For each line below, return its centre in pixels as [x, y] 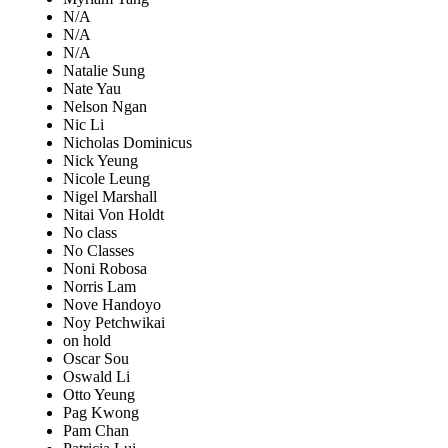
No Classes [98, 251]
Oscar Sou [96, 359]
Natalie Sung [104, 71]
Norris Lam [99, 287]
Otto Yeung [99, 395]
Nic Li [83, 125]
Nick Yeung [100, 161]
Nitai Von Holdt [113, 215]
